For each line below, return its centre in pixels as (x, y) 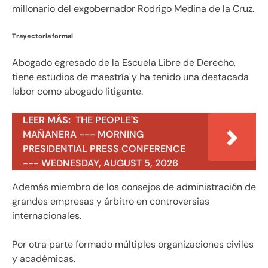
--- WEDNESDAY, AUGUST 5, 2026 (100, 163)
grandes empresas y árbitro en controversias (111, 201)
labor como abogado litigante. (77, 91)
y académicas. (44, 258)
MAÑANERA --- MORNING (83, 134)
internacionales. (47, 215)
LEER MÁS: (47, 120)
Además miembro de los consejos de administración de (134, 187)
